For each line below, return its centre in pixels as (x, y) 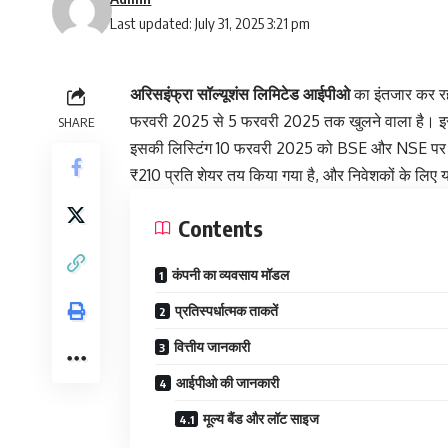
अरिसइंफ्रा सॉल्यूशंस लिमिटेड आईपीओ (240, 94)
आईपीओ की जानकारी (227, 383)
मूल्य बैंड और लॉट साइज (261, 419)
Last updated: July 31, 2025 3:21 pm (210, 23)
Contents (220, 228)
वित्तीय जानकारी (212, 347)
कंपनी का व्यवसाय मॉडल (230, 275)
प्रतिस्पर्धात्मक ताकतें (226, 311)
